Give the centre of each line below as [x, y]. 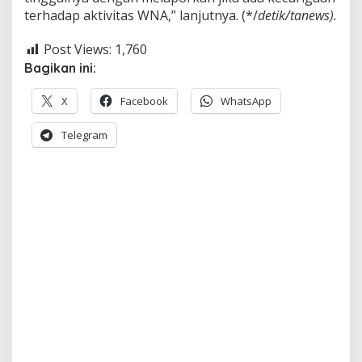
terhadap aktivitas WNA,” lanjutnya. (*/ [141, 16]
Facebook [144, 101]
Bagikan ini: [60, 68]
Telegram [84, 135]
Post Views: [78, 50]
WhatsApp [246, 101]
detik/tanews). [297, 16]
